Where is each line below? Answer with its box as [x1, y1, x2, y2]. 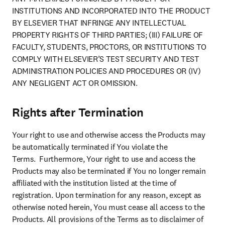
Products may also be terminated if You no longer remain [12, 166, 206, 176]
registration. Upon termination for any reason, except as [12, 190, 202, 200]
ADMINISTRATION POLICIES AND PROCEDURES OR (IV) [12, 66, 201, 76]
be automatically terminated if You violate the [12, 142, 168, 152]
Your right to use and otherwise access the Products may [12, 130, 205, 140]
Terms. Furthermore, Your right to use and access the [12, 154, 196, 164]
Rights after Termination [12, 104, 144, 121]
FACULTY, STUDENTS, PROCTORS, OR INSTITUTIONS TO [12, 42, 206, 52]
